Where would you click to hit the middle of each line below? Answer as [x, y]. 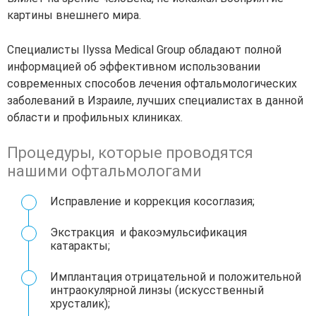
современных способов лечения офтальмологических [152, 84]
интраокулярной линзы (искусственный [157, 291]
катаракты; [80, 246]
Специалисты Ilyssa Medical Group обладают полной [144, 50]
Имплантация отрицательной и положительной [176, 277]
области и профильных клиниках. [95, 118]
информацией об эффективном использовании [134, 67]
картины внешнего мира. [74, 16]
